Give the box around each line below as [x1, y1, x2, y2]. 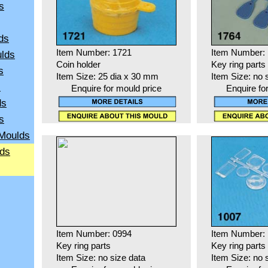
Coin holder [56, 60, 100, 70]
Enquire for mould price [71, 84, 162, 94]
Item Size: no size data [56, 253, 145, 263]
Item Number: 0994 [56, 229, 132, 239]
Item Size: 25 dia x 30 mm [56, 72, 159, 82]
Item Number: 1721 [56, 48, 132, 58]
